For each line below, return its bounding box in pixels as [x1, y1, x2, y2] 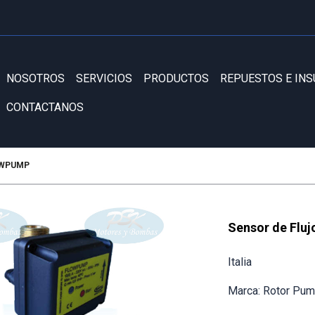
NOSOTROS [6, 72, 65, 85]
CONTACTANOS [6, 101, 84, 114]
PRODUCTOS [143, 72, 209, 85]
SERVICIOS [76, 72, 132, 85]
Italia [227, 255, 252, 269]
